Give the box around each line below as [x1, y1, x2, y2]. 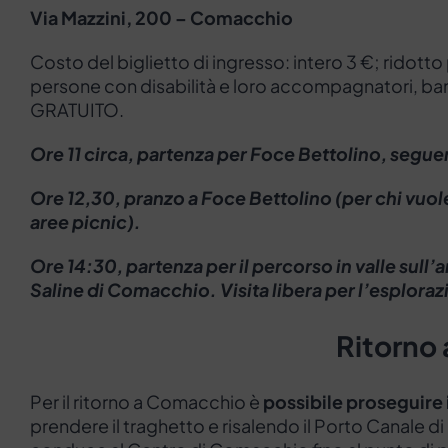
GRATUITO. [30, 98, 124, 122]
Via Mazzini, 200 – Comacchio [30, 6, 293, 30]
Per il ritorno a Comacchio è [30, 390, 263, 414]
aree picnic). [30, 210, 141, 234]
